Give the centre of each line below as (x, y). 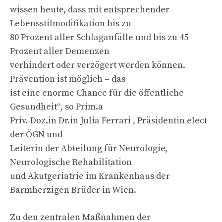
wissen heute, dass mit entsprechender (90, 9)
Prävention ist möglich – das (68, 79)
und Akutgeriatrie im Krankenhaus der (90, 176)
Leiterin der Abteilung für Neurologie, (89, 148)
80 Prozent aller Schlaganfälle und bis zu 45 (99, 37)
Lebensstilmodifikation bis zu (71, 23)
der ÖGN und (36, 134)
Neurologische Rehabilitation (71, 162)
